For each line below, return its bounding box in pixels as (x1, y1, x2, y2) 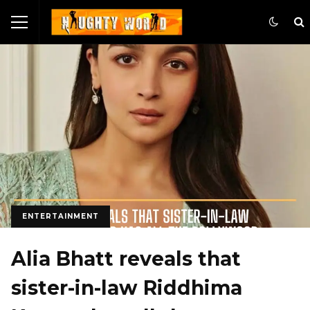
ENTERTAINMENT (22, 212, 99, 221)
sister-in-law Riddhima (11, 276, 242, 300)
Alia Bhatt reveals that (11, 247, 241, 271)
